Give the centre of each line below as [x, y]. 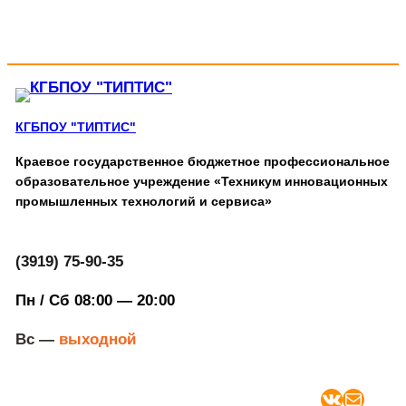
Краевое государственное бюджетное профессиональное [202, 162]
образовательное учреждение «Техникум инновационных [201, 182]
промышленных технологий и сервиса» [143, 202]
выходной [95, 339]
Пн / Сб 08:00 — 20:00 [95, 301]
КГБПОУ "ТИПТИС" [75, 127]
